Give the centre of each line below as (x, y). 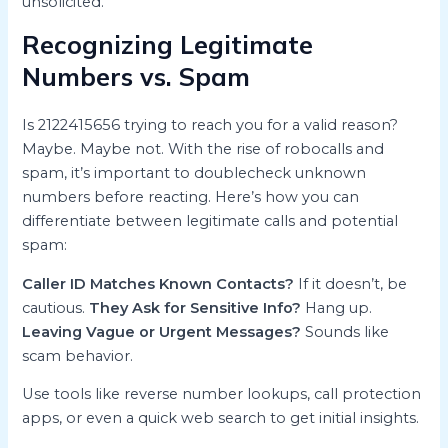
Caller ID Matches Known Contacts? (158, 283)
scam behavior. (78, 355)
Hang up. (337, 307)
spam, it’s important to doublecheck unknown (194, 173)
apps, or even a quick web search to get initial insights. (221, 418)
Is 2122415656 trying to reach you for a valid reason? (210, 125)
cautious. (56, 307)
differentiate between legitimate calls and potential (210, 221)
